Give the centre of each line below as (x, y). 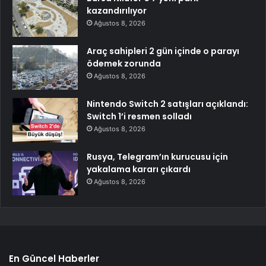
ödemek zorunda (124, 63)
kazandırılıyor (117, 10)
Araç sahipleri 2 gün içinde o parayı (163, 51)
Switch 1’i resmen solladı (139, 116)
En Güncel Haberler (54, 258)
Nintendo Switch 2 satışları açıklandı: (167, 104)
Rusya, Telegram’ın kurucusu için (157, 156)
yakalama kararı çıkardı (139, 169)
